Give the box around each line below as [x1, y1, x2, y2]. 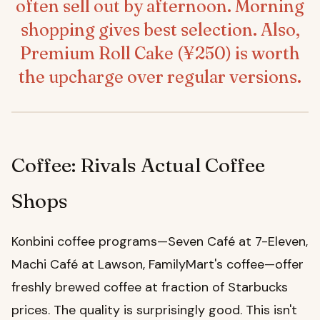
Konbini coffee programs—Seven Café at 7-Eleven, [11, 233, 308, 251]
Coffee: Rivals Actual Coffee [11, 153, 265, 178]
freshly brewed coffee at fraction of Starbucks [11, 279, 288, 296]
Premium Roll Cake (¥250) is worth [20, 43, 300, 64]
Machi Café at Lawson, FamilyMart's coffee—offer [11, 256, 304, 274]
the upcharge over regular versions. [19, 66, 301, 88]
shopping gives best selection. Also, [20, 19, 300, 41]
